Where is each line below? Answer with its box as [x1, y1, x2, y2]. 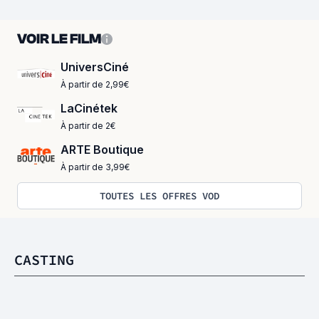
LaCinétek [61, 101, 117, 115]
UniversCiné [61, 60, 129, 74]
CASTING [14, 251, 74, 268]
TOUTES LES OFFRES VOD [100, 189, 219, 202]
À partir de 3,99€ [61, 162, 130, 172]
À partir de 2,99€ [61, 79, 129, 90]
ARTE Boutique [61, 142, 144, 157]
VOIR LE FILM [17, 31, 101, 47]
